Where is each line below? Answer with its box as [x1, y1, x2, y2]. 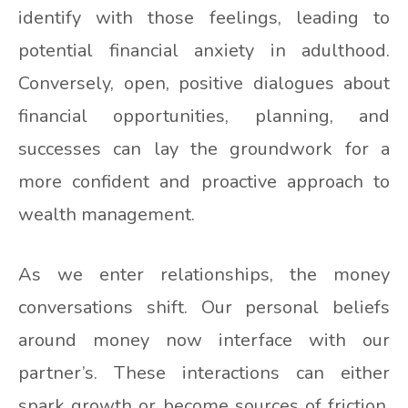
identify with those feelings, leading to [18, 5, 390, 31]
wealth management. [18, 202, 195, 228]
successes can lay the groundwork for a [18, 137, 390, 162]
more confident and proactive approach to [18, 169, 390, 195]
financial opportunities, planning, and [18, 104, 390, 129]
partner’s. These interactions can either [18, 361, 390, 386]
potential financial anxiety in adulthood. [18, 38, 390, 64]
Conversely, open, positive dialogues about [18, 71, 390, 97]
